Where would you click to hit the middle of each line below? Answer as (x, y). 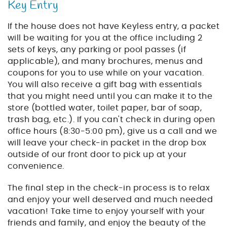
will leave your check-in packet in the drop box (107, 143)
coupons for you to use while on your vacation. (106, 73)
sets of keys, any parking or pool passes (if (97, 50)
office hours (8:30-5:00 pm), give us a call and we (112, 131)
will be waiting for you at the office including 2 (105, 38)
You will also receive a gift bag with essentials (105, 85)
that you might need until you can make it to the (110, 97)
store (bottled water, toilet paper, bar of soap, (105, 108)
